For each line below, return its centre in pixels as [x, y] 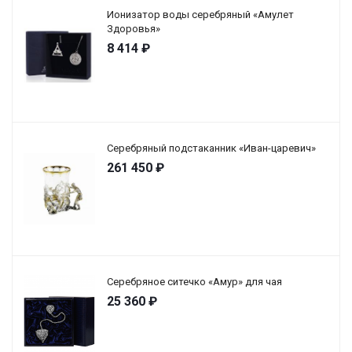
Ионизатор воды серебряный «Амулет [200, 15]
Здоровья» [134, 29]
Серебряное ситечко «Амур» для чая [194, 282]
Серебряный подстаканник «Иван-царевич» [211, 148]
